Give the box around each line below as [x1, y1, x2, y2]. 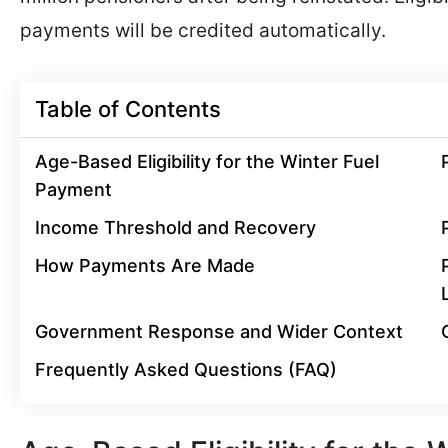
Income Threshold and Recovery [35, 216, 316, 238]
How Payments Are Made [35, 254, 255, 276]
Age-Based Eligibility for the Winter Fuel [35, 150, 379, 172]
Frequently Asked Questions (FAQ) [35, 358, 337, 380]
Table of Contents [35, 95, 221, 122]
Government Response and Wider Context [35, 320, 403, 342]
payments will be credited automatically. [20, 19, 386, 42]
